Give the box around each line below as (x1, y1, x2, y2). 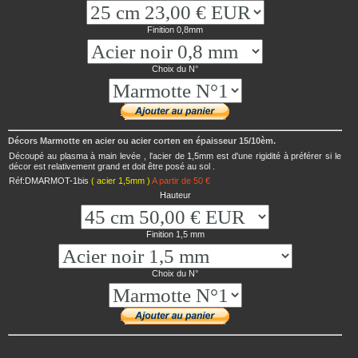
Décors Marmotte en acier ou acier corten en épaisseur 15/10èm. (8, 136, 276, 146)
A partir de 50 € (152, 175, 211, 185)
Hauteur (159, 190, 191, 201)
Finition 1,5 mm (145, 229, 205, 240)
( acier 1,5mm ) (91, 175, 151, 185)
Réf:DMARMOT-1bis (9, 175, 92, 185)
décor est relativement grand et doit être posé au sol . (9, 161, 216, 171)
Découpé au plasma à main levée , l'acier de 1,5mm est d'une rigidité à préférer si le (9, 150, 341, 161)
